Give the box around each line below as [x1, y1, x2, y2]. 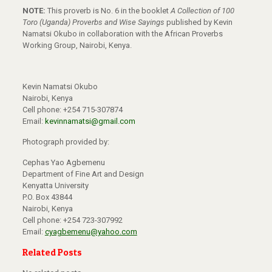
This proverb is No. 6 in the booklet [47, 6, 171, 16]
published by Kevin [164, 18, 233, 27]
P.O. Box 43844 [22, 192, 72, 202]
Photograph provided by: [22, 137, 111, 147]
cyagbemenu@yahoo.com [44, 227, 137, 237]
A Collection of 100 [170, 6, 234, 16]
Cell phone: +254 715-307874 [22, 105, 123, 115]
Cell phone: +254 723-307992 [22, 216, 123, 225]
